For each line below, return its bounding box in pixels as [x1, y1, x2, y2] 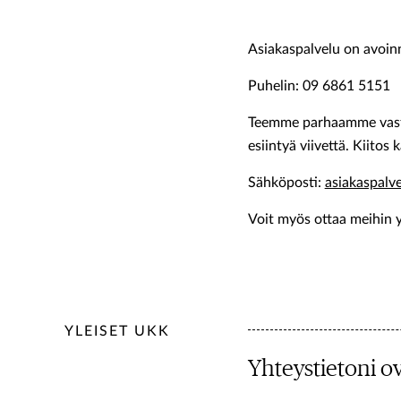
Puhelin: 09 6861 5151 [247, 79, 390, 93]
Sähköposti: [247, 175, 325, 190]
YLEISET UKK [64, 324, 170, 338]
